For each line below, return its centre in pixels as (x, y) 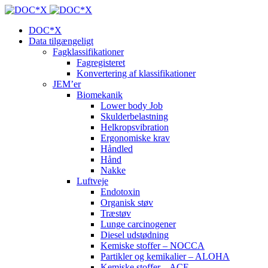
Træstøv (116, 213)
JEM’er (67, 84)
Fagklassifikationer (88, 52)
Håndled (117, 149)
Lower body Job (132, 106)
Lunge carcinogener (138, 224)
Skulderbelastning (134, 116)
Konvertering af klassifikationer (136, 73)
